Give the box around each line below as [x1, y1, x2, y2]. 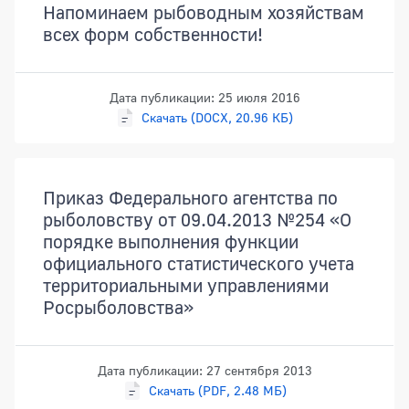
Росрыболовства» [43, 296, 194, 319]
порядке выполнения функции [43, 230, 299, 253]
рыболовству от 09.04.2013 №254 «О [43, 208, 351, 231]
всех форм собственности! [43, 23, 263, 46]
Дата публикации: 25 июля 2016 [109, 89, 300, 106]
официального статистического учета [43, 252, 354, 275]
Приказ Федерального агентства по [43, 186, 338, 209]
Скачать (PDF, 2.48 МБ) [148, 383, 287, 399]
